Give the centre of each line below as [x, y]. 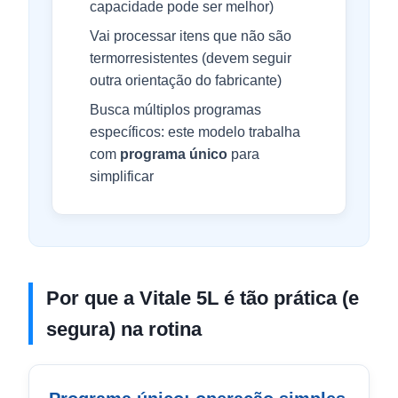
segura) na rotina [124, 329]
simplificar [122, 176]
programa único [174, 154]
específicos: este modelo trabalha [195, 132]
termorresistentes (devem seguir [191, 58]
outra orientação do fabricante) [186, 80]
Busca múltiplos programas [175, 110]
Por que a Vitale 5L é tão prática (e [203, 298]
